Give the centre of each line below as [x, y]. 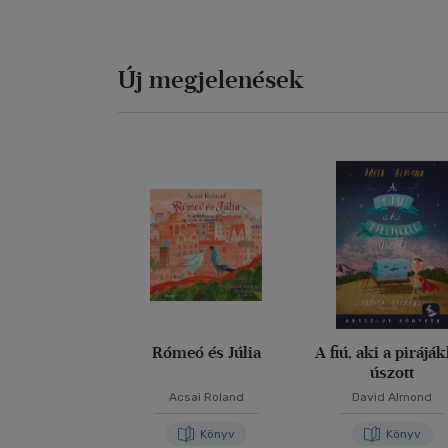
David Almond [392, 397]
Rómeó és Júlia [206, 352]
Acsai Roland [206, 397]
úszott [392, 372]
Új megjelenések [211, 79]
